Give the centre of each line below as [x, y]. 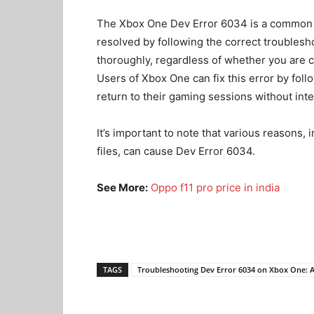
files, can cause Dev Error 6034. [177, 151]
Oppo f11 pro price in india [215, 187]
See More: [122, 187]
